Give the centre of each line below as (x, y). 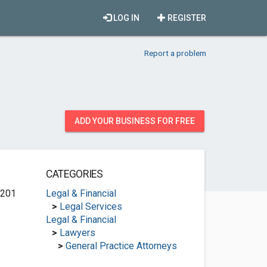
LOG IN (125, 18)
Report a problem (175, 53)
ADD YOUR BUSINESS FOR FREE (135, 121)
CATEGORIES (74, 174)
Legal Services (91, 207)
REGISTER (186, 18)
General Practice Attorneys (121, 246)
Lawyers (77, 233)
